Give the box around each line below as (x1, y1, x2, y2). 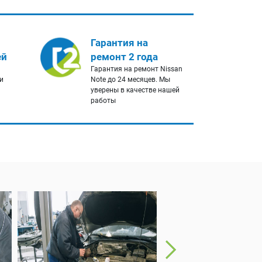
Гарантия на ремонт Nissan (90, 65, 182, 74)
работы (90, 96, 116, 105)
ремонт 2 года (90, 51, 158, 63)
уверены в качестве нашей (90, 86, 180, 95)
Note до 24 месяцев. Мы (90, 75, 170, 84)
